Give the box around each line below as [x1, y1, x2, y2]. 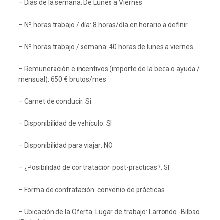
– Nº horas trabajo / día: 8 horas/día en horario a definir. [18, 21, 189, 28]
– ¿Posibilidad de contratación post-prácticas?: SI [18, 164, 169, 171]
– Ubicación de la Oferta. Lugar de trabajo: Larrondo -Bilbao [18, 208, 200, 216]
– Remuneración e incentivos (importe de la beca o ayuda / [18, 65, 200, 73]
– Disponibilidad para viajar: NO [18, 141, 113, 149]
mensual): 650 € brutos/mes [18, 75, 106, 83]
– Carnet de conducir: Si [18, 97, 91, 105]
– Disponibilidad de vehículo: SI [18, 119, 112, 127]
